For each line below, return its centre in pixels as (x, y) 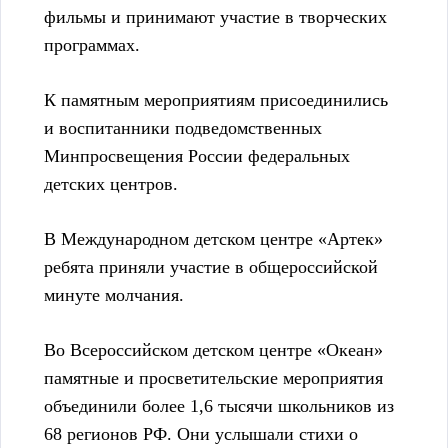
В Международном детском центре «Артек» (213, 239)
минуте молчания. (114, 295)
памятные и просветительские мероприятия (213, 378)
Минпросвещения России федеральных (197, 156)
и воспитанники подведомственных (183, 128)
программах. (92, 45)
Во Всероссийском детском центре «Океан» (213, 350)
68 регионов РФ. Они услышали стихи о (201, 434)
